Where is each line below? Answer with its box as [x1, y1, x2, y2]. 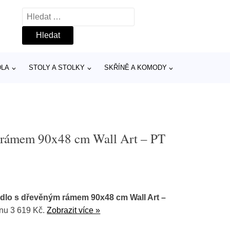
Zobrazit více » [47, 205, 101, 215]
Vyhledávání [22, 10, 67, 18]
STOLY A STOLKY [29, 64, 85, 71]
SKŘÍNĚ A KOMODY [104, 64, 167, 71]
